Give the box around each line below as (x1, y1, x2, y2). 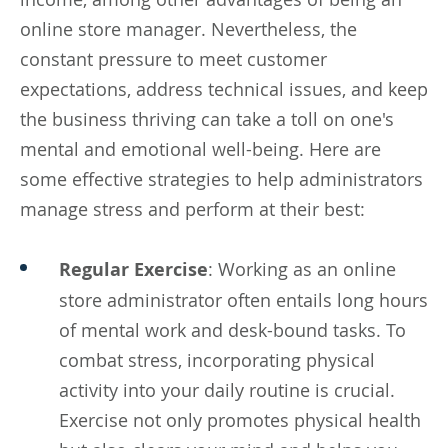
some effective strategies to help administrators (20, 166, 423, 191)
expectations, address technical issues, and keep (20, 76, 428, 101)
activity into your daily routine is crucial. (59, 377, 395, 402)
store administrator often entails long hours (59, 287, 428, 312)
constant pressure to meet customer (20, 46, 327, 71)
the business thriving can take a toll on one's (20, 106, 394, 131)
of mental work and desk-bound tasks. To (59, 317, 406, 342)
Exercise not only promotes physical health (59, 407, 421, 432)
